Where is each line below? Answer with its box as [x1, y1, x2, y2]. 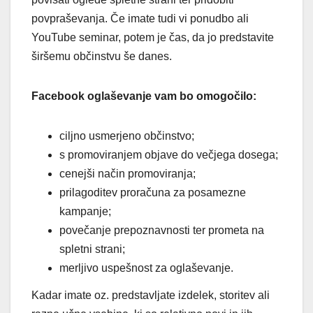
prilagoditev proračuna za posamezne [59, 186, 246, 198]
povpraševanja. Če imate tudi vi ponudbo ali [31, 12, 249, 24]
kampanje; [59, 205, 111, 217]
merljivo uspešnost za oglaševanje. [59, 261, 233, 274]
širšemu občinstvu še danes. [31, 50, 172, 62]
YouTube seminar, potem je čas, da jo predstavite [31, 31, 274, 43]
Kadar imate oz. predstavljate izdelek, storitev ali [31, 289, 270, 302]
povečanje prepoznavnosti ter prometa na [59, 224, 264, 236]
